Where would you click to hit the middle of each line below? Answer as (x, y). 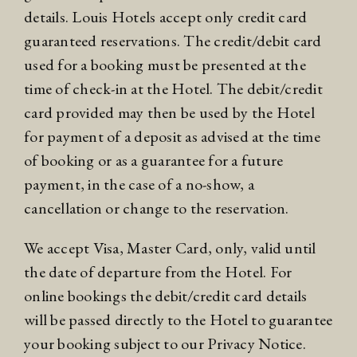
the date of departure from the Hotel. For (158, 272)
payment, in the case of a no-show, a (139, 184)
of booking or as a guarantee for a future (154, 161)
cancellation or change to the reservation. (157, 208)
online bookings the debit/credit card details (166, 296)
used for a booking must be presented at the (165, 65)
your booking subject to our (116, 344)
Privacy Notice (255, 344)
